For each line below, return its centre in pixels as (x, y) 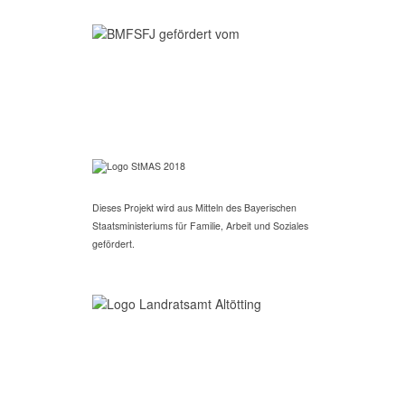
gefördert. (113, 244)
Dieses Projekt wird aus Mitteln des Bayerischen (194, 207)
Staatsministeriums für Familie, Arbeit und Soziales (200, 226)
